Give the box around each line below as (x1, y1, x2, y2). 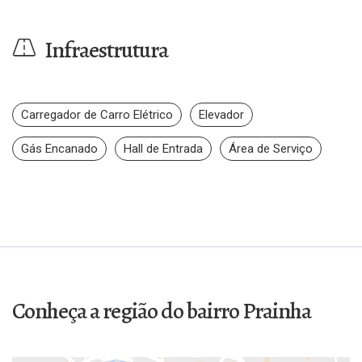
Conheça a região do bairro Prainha (12, 296, 311, 326)
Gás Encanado (21, 141, 98, 156)
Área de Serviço (229, 141, 313, 156)
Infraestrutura (44, 35, 168, 65)
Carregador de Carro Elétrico (21, 107, 173, 122)
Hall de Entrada (124, 141, 203, 156)
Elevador (199, 107, 244, 122)
